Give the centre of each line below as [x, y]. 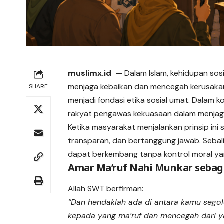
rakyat [81, 113]
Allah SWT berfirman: [106, 189]
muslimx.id [90, 73]
